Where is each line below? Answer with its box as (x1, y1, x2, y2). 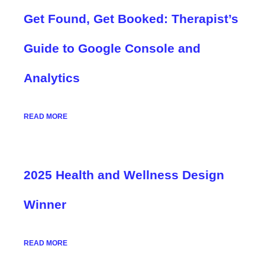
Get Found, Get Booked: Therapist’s (24, 11, 238, 25)
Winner (24, 197, 66, 211)
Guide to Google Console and (24, 41, 201, 55)
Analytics (24, 70, 80, 85)
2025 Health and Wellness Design (24, 167, 224, 182)
